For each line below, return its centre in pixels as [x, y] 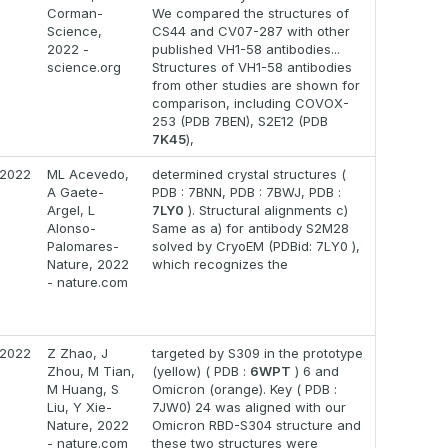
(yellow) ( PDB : [201, 371]
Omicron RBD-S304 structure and [256, 425]
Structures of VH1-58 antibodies [252, 67]
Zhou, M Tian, [91, 371]
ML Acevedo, [88, 174]
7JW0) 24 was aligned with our [249, 407]
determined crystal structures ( [249, 174]
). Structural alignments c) [266, 210]
